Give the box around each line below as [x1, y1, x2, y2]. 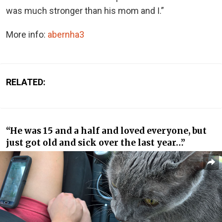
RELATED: [6, 77, 46, 88]
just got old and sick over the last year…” [6, 137, 185, 148]
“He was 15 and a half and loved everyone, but [6, 125, 207, 136]
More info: [6, 29, 48, 40]
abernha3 [48, 29, 84, 40]
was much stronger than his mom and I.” [6, 5, 164, 16]
